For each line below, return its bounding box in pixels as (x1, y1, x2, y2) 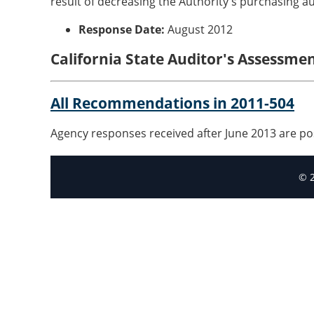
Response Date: (78, 22, 165, 37)
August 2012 (165, 22, 233, 37)
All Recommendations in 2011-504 (50, 93, 294, 113)
